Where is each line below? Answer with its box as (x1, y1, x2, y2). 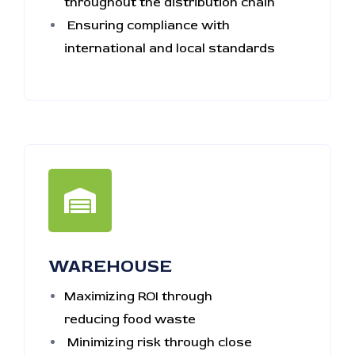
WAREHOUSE (48, 255, 172, 277)
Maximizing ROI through (64, 288, 212, 304)
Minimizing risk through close (64, 334, 252, 350)
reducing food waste (64, 311, 196, 327)
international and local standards (64, 40, 275, 56)
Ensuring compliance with (64, 17, 230, 33)
